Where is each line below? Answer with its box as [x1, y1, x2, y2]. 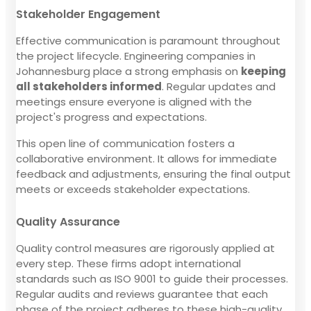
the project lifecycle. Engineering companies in [16, 48, 255, 63]
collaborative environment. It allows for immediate [16, 151, 277, 166]
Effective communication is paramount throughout [16, 33, 280, 48]
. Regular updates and [162, 78, 276, 94]
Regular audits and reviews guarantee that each [16, 286, 268, 301]
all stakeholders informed [16, 78, 162, 94]
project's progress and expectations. [16, 109, 207, 124]
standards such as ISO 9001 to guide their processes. [16, 271, 288, 286]
